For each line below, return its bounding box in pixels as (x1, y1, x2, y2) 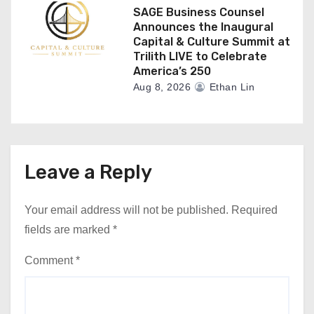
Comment (25, 254, 76, 266)
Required (231, 204, 278, 216)
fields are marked (25, 224, 113, 235)
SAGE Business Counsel (132, 6, 264, 19)
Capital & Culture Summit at (132, 35, 290, 48)
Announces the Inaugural (132, 20, 273, 34)
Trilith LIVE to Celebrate (132, 50, 267, 63)
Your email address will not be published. (25, 204, 228, 216)
